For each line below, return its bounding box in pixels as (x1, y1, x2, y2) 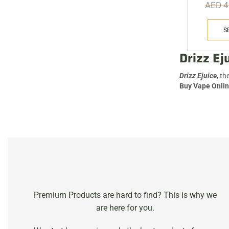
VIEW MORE (70, 7, 102, 14)
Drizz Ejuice (179, 72, 217, 80)
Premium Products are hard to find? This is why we (34, 190, 217, 200)
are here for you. (96, 203, 155, 213)
